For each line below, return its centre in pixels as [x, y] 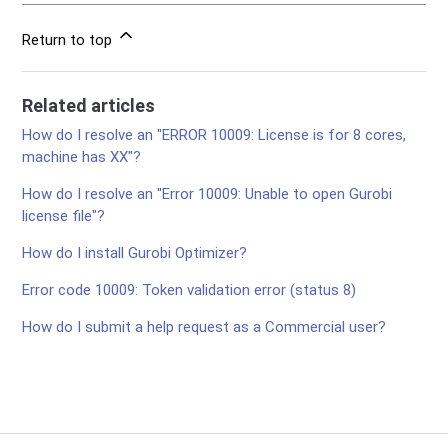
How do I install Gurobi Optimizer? [135, 252]
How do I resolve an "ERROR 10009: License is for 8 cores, [214, 134]
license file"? [64, 215]
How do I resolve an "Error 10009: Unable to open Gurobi [207, 193]
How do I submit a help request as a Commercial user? [204, 326]
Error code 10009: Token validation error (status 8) [189, 289]
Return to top [69, 39]
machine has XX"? [82, 156]
